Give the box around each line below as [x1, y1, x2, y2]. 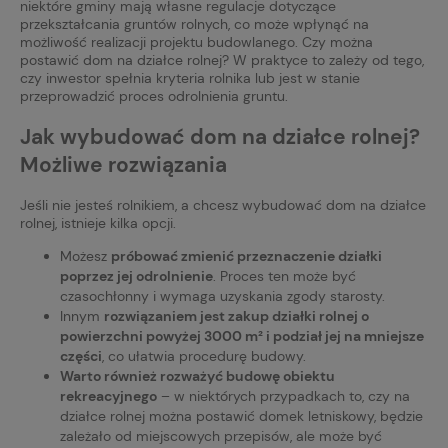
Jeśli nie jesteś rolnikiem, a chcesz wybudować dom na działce [20, 195, 426, 214]
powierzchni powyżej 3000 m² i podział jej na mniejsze [60, 326, 424, 345]
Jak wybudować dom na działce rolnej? [20, 122, 420, 151]
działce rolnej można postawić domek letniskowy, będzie [60, 406, 423, 425]
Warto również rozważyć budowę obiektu [60, 366, 335, 385]
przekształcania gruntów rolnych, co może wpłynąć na [20, 15, 369, 34]
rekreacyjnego [60, 386, 157, 405]
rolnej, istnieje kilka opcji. [20, 213, 176, 232]
